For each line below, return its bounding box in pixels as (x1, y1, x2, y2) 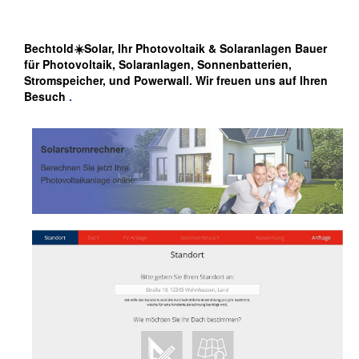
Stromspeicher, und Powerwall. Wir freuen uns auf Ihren (24, 72, 328, 89)
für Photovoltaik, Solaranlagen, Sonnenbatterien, (24, 56, 292, 73)
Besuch (24, 88, 66, 105)
